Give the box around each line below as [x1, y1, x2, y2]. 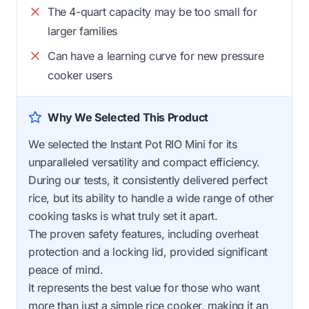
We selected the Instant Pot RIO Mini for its [28, 137, 237, 151]
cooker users [48, 68, 112, 82]
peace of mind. [28, 262, 103, 277]
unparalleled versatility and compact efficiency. [28, 154, 260, 169]
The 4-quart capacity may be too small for [48, 4, 257, 19]
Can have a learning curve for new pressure [48, 48, 264, 63]
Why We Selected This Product [48, 110, 208, 124]
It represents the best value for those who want [28, 280, 260, 295]
